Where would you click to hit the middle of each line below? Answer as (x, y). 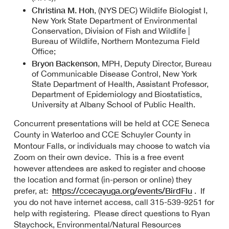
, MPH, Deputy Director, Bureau (155, 64)
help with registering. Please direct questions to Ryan (112, 213)
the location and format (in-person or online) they (102, 180)
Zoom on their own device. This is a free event (99, 157)
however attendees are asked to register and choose (109, 168)
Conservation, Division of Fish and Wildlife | (111, 30)
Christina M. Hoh (63, 10)
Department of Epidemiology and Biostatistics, (117, 94)
